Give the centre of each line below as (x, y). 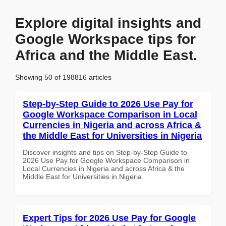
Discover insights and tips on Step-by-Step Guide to (105, 152)
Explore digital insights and (108, 23)
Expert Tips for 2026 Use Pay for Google (109, 218)
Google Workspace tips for (105, 39)
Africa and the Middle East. (106, 55)
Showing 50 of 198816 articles (63, 77)
